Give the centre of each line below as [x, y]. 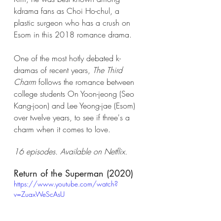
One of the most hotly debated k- [67, 58]
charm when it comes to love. [63, 129]
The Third [109, 70]
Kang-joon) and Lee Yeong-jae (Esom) [76, 105]
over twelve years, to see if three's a [73, 117]
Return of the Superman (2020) [74, 173]
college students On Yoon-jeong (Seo [75, 93]
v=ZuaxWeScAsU [39, 194]
